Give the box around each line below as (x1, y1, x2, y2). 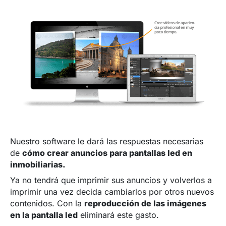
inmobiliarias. (10, 159, 66, 169)
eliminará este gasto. (78, 209, 159, 220)
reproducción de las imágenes (84, 198, 207, 208)
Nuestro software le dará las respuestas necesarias (10, 136, 204, 146)
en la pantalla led (10, 209, 78, 220)
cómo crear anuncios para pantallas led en (22, 147, 193, 158)
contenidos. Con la (10, 198, 85, 208)
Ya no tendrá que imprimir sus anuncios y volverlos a (10, 175, 212, 185)
